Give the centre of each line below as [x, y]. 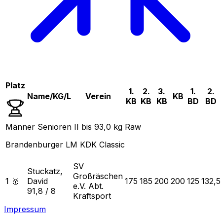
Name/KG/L [49, 96]
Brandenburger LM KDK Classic [65, 144]
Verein [98, 96]
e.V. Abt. [88, 186]
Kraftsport [92, 196]
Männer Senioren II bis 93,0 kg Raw [73, 127]
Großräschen [98, 176]
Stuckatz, [45, 171]
